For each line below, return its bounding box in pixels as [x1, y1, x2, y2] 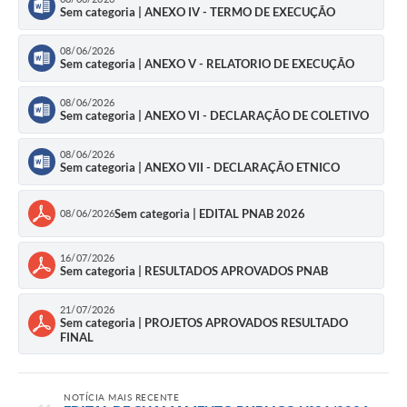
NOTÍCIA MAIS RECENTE [64, 391, 179, 402]
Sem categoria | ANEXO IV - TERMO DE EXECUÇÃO [60, 5, 335, 20]
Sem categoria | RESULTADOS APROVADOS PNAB [60, 263, 328, 279]
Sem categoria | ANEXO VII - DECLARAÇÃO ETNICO [60, 160, 340, 175]
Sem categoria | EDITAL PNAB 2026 [114, 205, 305, 221]
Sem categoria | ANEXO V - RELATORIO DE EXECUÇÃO [60, 56, 354, 72]
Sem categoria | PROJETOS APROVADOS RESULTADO [60, 314, 348, 330]
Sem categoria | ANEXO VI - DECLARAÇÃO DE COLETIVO [60, 108, 369, 124]
